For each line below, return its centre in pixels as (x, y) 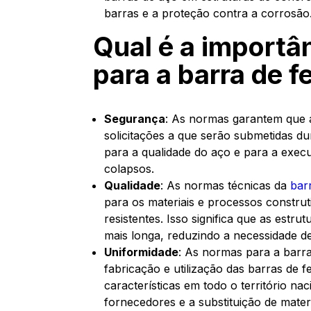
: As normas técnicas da (226, 185)
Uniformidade (142, 252)
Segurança (135, 119)
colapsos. (129, 169)
